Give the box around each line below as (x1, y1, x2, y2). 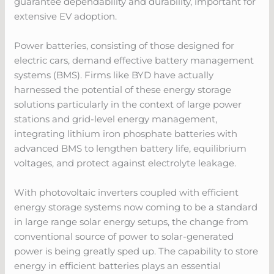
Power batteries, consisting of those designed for (14, 39, 235, 51)
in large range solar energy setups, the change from (14, 215, 249, 228)
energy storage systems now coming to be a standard (14, 201, 258, 213)
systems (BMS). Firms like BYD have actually (14, 68, 214, 81)
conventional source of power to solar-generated (14, 230, 234, 242)
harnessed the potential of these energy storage (14, 83, 232, 95)
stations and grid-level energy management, (14, 113, 218, 125)
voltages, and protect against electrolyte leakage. (14, 157, 237, 169)
